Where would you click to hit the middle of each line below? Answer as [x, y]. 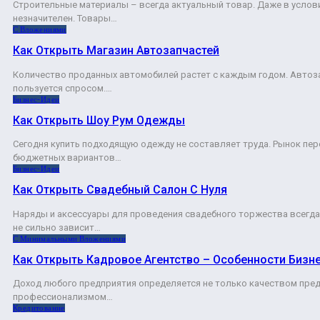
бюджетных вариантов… [67, 158]
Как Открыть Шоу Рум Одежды [99, 120]
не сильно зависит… [57, 227]
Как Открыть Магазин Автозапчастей [116, 51]
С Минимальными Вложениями [69, 238]
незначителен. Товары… [65, 19]
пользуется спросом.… [62, 88]
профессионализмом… [63, 297]
